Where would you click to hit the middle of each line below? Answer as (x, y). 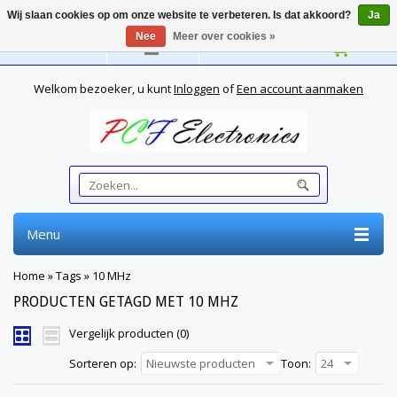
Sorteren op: (103, 363)
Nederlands (60, 48)
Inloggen (197, 89)
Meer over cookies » (224, 36)
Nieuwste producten (201, 363)
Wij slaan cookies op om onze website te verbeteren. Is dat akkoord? (180, 15)
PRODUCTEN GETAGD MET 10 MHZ (126, 302)
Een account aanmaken (300, 89)
